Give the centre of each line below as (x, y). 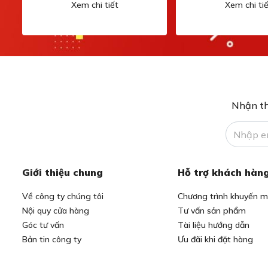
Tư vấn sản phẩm (212, 211)
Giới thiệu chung (63, 172)
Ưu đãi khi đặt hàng (215, 239)
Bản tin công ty (52, 239)
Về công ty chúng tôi (63, 196)
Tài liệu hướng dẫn (214, 225)
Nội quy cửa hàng (56, 211)
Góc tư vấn (43, 225)
